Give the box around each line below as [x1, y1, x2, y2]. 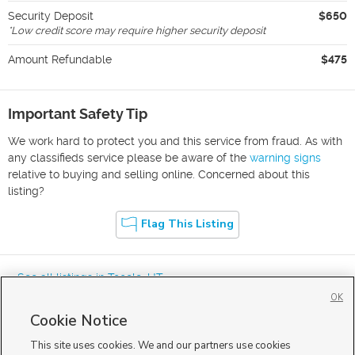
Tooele [108, 270, 142, 284]
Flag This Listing [141, 216, 234, 232]
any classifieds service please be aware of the [8, 151, 246, 164]
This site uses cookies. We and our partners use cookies [30, 338, 292, 353]
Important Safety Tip [8, 105, 147, 122]
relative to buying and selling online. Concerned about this [8, 167, 310, 181]
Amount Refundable [8, 52, 112, 66]
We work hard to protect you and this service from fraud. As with [8, 134, 342, 147]
